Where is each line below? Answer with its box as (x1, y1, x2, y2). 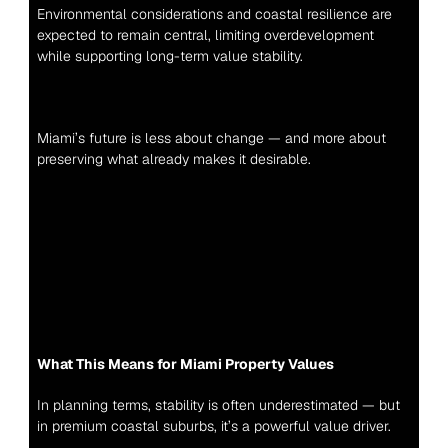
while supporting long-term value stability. (36, 47, 303, 65)
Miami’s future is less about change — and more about (36, 129, 386, 147)
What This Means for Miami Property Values (36, 355, 334, 373)
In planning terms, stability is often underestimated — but (36, 396, 400, 414)
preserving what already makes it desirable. (36, 150, 311, 168)
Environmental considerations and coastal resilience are (36, 5, 392, 23)
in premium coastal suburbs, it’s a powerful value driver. (36, 417, 391, 435)
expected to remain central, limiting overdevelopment (36, 26, 374, 44)
